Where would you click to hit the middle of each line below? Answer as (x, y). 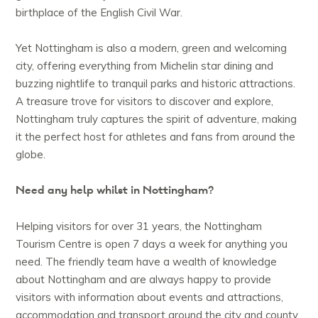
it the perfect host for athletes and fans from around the (156, 137)
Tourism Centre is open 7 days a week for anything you (152, 244)
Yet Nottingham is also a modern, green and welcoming (152, 48)
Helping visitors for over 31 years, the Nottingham (139, 226)
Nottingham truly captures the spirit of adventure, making (157, 119)
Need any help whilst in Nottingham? (115, 191)
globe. (31, 155)
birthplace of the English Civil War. (99, 13)
